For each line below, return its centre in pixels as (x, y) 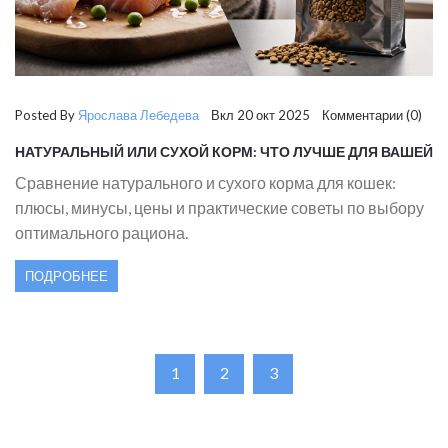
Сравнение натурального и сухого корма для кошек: (205, 182)
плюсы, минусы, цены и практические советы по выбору (219, 207)
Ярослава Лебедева (138, 114)
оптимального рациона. (101, 232)
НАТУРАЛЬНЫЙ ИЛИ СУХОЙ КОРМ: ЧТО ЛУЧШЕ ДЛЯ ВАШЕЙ (224, 151)
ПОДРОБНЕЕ (66, 275)
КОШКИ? (44, 166)
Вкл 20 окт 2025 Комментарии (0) (310, 114)
